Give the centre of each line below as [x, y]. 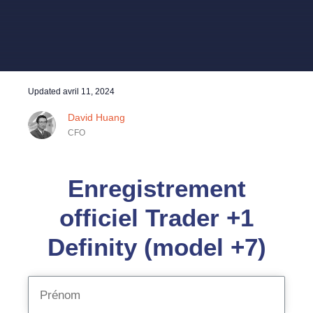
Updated [45, 92]
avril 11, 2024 [89, 92]
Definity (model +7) [156, 247]
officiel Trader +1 [156, 218]
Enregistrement [156, 188]
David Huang [96, 117]
